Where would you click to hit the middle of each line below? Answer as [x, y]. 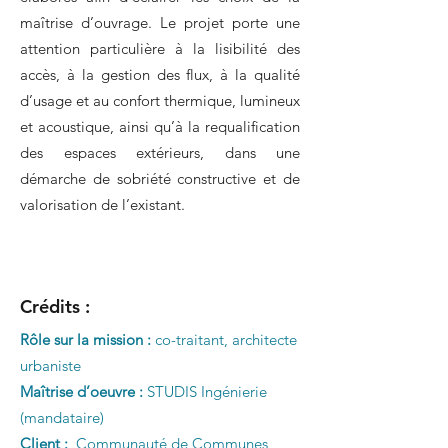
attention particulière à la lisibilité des [160, 48]
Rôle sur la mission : [85, 339]
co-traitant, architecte [224, 339]
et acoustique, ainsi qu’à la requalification [160, 126]
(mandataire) [62, 417]
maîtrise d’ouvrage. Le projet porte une [160, 22]
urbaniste [50, 365]
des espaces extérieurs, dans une [160, 152]
